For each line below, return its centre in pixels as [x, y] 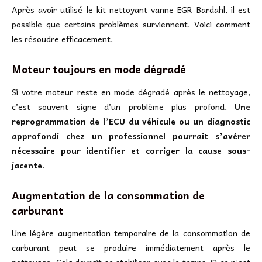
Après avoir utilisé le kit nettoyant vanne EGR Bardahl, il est [131, 10]
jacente [27, 165]
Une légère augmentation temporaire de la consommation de [131, 233]
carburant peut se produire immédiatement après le [131, 248]
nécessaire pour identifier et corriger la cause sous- [131, 150]
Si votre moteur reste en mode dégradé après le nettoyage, [131, 92]
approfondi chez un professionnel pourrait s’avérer [131, 135]
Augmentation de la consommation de [108, 195]
